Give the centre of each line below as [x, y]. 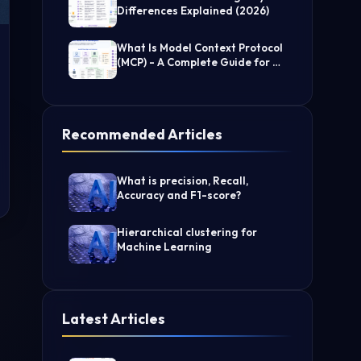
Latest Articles [114, 319]
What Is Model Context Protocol [200, 48]
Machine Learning [164, 247]
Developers [147, 77]
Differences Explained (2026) [193, 11]
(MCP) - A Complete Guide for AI [200, 62]
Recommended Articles [142, 135]
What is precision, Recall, [183, 181]
